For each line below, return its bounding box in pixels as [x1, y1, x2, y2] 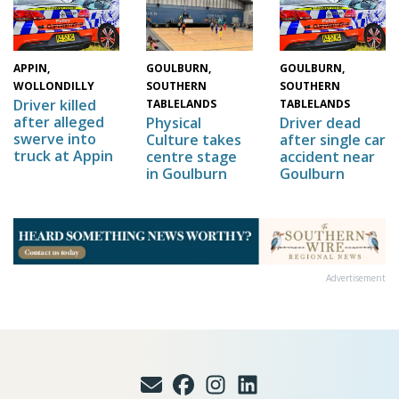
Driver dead [279, 113, 361, 134]
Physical [146, 113, 202, 134]
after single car [279, 130, 386, 151]
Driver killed [13, 95, 96, 116]
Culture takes [146, 130, 242, 151]
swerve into [13, 129, 96, 150]
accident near [279, 147, 375, 167]
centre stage [146, 147, 238, 167]
